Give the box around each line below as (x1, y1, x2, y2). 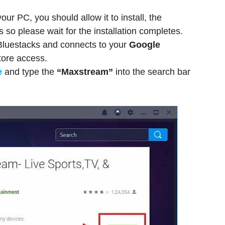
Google (129, 40, 160, 50)
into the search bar (116, 67, 190, 77)
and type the (2, 67, 54, 77)
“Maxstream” (54, 67, 116, 77)
